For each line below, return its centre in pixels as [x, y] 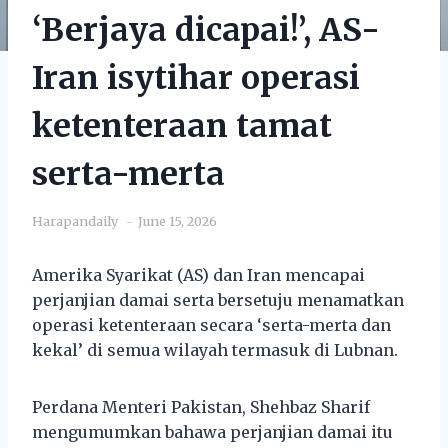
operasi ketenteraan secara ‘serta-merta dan [211, 324]
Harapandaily [75, 220]
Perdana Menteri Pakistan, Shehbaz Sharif [201, 406]
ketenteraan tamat [182, 125]
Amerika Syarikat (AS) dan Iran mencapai [198, 274]
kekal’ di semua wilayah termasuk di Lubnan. [215, 349]
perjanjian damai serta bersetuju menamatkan [218, 299]
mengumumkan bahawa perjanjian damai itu [212, 431]
